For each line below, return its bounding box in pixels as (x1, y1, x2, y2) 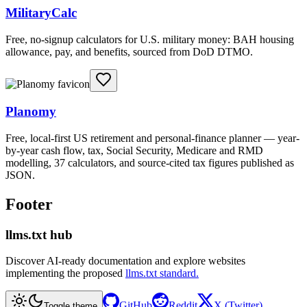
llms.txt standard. (125, 267, 199, 280)
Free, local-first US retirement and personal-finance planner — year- (5, 132, 299, 144)
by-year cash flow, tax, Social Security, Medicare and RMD (5, 144, 263, 156)
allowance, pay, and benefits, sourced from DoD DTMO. (5, 45, 253, 58)
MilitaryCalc (5, 5, 77, 20)
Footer (5, 195, 53, 213)
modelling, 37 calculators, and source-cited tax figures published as (5, 156, 294, 169)
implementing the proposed (5, 267, 123, 280)
